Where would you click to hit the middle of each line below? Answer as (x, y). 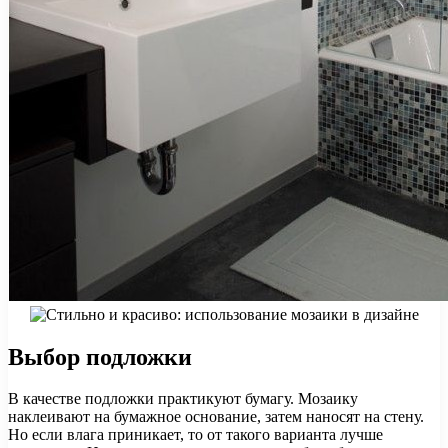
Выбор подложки (100, 356)
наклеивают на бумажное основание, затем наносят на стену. (216, 417)
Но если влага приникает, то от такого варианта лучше (195, 435)
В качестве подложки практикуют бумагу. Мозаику (183, 399)
